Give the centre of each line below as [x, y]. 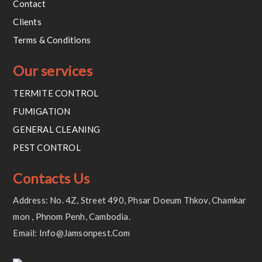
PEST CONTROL [47, 148]
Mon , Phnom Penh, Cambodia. [72, 217]
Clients [27, 22]
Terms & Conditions [52, 40]
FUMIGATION [42, 111]
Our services [53, 71]
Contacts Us [51, 178]
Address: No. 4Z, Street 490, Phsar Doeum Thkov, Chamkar [130, 200]
